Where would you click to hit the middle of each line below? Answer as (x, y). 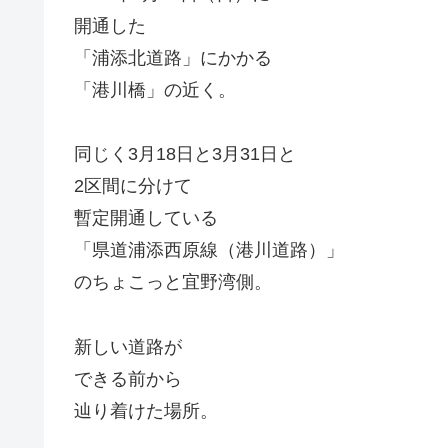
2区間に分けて (133, 186)
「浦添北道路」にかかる (173, 57)
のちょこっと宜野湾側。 (173, 282)
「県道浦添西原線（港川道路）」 (209, 250)
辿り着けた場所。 (146, 410)
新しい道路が (128, 346)
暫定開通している (146, 218)
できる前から (128, 378)
